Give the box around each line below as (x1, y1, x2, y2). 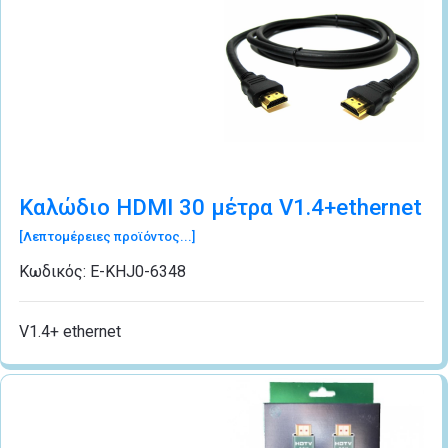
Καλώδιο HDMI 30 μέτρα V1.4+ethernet (19, 193, 422, 220)
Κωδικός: (19, 261, 90, 281)
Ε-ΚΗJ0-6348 (90, 261, 186, 281)
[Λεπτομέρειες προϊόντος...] (19, 228, 195, 244)
